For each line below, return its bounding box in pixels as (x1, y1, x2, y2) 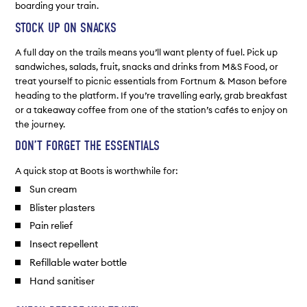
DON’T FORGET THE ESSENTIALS (15, 138, 160, 154)
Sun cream (29, 182, 77, 195)
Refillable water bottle (29, 256, 127, 269)
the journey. (15, 118, 66, 130)
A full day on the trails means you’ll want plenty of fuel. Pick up (15, 46, 278, 58)
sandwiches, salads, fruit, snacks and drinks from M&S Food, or (15, 60, 279, 72)
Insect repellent (29, 238, 98, 251)
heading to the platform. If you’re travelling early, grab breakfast (15, 89, 288, 101)
